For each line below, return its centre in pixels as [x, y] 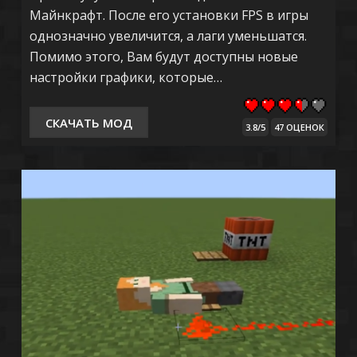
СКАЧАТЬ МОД [88, 122]
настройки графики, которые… [126, 78]
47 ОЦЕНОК [300, 127]
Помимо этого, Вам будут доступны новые [163, 57]
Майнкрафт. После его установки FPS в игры [169, 16]
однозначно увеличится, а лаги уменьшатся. [168, 36]
